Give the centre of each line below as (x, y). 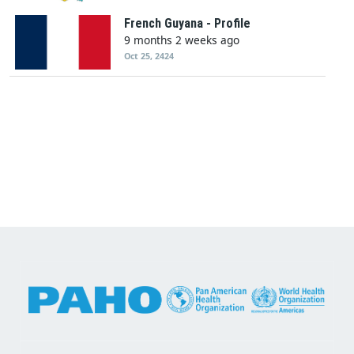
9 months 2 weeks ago (182, 40)
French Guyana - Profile (187, 24)
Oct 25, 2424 (149, 56)
